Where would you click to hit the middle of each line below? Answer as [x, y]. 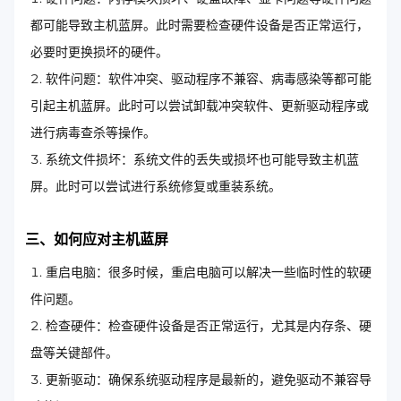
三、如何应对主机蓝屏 [97, 239]
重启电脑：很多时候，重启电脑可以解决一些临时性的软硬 [209, 272]
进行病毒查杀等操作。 [93, 132]
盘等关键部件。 [74, 352]
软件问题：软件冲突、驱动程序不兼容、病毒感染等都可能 [209, 78]
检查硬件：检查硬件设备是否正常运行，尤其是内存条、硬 [209, 325]
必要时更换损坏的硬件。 [99, 51]
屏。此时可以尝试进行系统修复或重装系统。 [156, 186]
